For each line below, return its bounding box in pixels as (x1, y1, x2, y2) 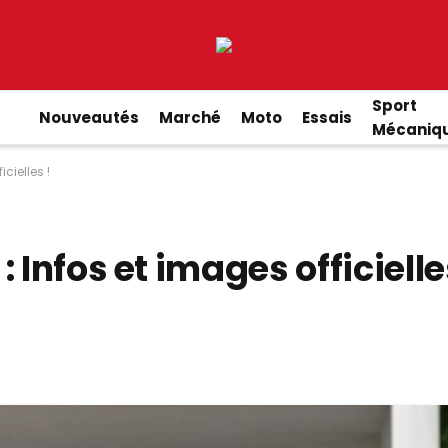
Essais (301, 106, 352, 128)
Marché (158, 106, 221, 128)
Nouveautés (38, 106, 139, 128)
